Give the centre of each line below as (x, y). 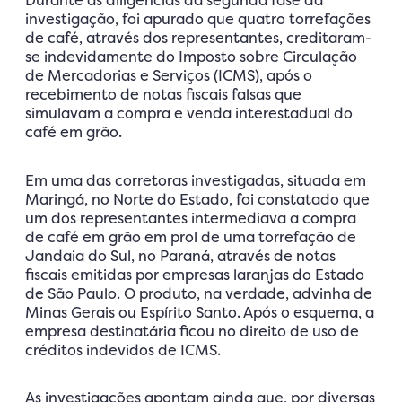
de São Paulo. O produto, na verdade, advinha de (199, 293)
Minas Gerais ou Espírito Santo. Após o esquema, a (200, 312)
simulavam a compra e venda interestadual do (189, 113)
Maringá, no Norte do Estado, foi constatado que (197, 199)
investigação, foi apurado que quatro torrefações (198, 18)
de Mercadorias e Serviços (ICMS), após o (169, 75)
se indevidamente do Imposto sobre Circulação (191, 56)
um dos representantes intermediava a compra (191, 218)
